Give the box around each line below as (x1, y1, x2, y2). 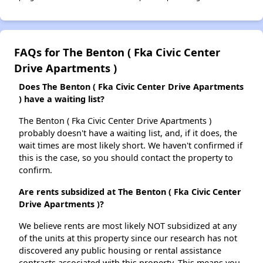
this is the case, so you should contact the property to (19, 152, 233, 164)
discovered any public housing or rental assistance (19, 245, 221, 257)
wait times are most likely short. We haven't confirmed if (19, 140, 242, 151)
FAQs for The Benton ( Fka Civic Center (14, 45, 220, 60)
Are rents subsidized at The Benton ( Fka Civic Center (19, 186, 241, 198)
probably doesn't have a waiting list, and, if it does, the (19, 127, 237, 139)
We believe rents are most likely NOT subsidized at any (19, 220, 237, 232)
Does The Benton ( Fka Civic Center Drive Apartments (19, 81, 244, 93)
